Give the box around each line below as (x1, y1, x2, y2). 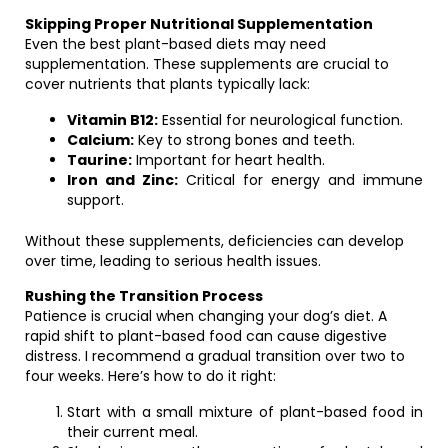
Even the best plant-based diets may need (25, 34, 326, 54)
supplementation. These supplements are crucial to (25, 54, 389, 74)
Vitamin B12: (67, 110, 158, 130)
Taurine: (67, 150, 132, 170)
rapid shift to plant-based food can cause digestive (25, 326, 387, 346)
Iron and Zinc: (67, 170, 178, 190)
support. (67, 190, 124, 210)
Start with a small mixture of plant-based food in (67, 402, 423, 422)
